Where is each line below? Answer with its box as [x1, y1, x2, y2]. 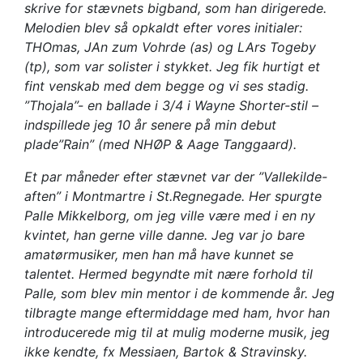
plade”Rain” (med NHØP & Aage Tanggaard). [24, 136, 297, 152]
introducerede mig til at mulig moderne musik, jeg [24, 324, 330, 340]
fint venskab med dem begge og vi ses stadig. [24, 78, 309, 94]
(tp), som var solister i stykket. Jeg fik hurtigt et [24, 58, 320, 75]
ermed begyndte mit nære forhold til [88, 266, 313, 282]
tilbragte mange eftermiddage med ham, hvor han [24, 305, 330, 321]
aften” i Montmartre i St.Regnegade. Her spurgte [24, 188, 322, 204]
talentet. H [24, 266, 88, 282]
